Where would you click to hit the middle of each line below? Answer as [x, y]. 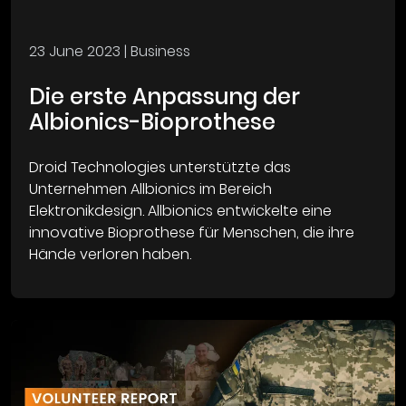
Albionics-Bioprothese [152, 122]
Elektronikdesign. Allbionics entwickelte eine [180, 211]
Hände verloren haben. [110, 255]
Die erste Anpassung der [164, 97]
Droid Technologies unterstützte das [160, 168]
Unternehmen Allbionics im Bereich [150, 189]
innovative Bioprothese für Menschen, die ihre [192, 233]
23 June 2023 [75, 52]
